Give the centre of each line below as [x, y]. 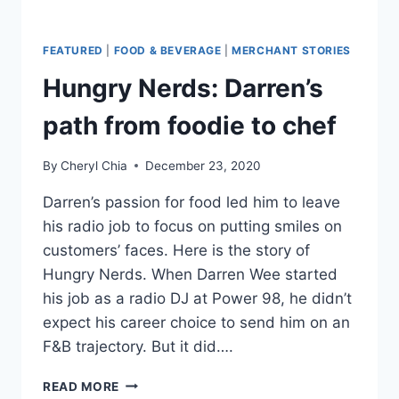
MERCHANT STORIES [291, 51]
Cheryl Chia [94, 165]
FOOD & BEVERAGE [167, 51]
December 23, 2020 [204, 165]
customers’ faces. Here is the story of [176, 250]
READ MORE [81, 386]
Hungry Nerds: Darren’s [183, 89]
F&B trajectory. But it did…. [138, 346]
